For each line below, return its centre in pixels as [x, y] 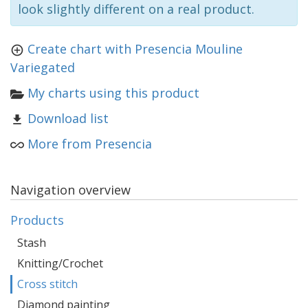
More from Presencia [90, 144]
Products [37, 220]
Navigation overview [70, 190]
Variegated [43, 68]
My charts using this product [113, 93]
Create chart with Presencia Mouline [135, 49]
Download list [68, 119]
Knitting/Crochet [60, 264]
